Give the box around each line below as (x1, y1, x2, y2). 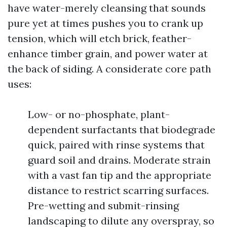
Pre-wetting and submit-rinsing (28, 199, 179, 212)
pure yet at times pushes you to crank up (8, 17, 203, 29)
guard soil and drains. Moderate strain (28, 154, 211, 166)
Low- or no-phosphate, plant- (28, 108, 170, 121)
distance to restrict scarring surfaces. (28, 184, 209, 197)
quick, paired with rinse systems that (28, 138, 205, 151)
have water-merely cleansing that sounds (8, 2, 206, 14)
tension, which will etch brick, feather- (8, 32, 192, 45)
